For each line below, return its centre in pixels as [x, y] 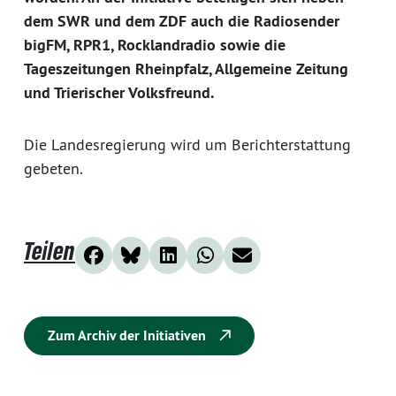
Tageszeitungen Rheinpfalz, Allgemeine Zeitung [186, 68]
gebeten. [53, 168]
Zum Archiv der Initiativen [129, 335]
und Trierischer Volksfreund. [119, 92]
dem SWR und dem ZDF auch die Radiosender [182, 20]
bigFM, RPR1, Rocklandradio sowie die [155, 44]
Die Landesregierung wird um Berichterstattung [187, 144]
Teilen [49, 250]
